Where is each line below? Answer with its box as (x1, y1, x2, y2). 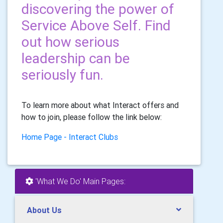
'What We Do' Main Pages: (33, 176, 125, 186)
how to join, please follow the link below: (21, 112, 162, 122)
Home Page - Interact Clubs (21, 132, 118, 142)
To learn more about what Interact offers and (21, 100, 179, 110)
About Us (27, 205, 62, 215)
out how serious (21, 33, 119, 50)
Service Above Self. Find (21, 17, 171, 34)
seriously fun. (21, 66, 104, 83)
